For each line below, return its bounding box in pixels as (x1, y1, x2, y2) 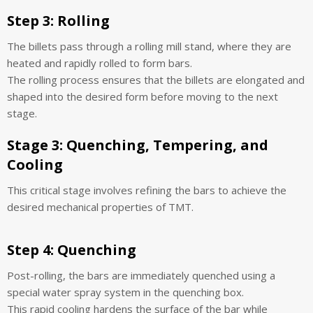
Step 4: (7, 240, 54, 259)
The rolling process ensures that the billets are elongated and (7, 72, 305, 87)
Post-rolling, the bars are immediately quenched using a (7, 268, 275, 282)
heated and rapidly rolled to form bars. (7, 55, 192, 70)
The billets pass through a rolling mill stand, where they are (7, 38, 291, 53)
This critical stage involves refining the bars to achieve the (7, 182, 286, 197)
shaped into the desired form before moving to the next (7, 89, 278, 103)
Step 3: (7, 10, 54, 30)
